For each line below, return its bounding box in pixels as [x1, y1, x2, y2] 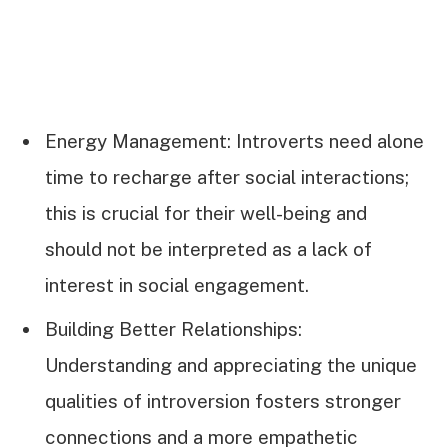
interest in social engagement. [45, 273, 309, 296]
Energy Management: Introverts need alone [45, 129, 424, 152]
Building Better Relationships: [45, 317, 302, 340]
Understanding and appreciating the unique [45, 353, 417, 376]
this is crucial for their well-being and [45, 201, 367, 224]
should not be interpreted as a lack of [45, 237, 372, 260]
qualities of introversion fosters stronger [45, 389, 401, 412]
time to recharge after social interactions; [45, 165, 409, 188]
